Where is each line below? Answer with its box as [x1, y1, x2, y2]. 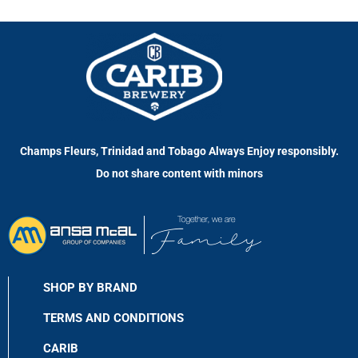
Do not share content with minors [95, 167, 263, 181]
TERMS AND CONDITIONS [42, 311, 184, 326]
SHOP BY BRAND [42, 280, 137, 296]
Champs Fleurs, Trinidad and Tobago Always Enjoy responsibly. [19, 145, 339, 158]
